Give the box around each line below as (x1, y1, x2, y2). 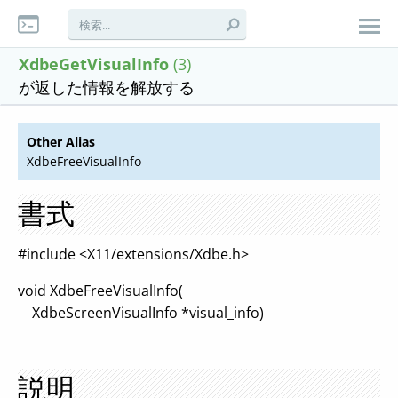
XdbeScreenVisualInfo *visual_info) (18, 303, 264, 322)
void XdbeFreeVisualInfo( (18, 281, 183, 300)
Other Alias (27, 133, 95, 150)
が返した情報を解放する (19, 76, 195, 98)
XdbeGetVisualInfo (19, 53, 169, 75)
